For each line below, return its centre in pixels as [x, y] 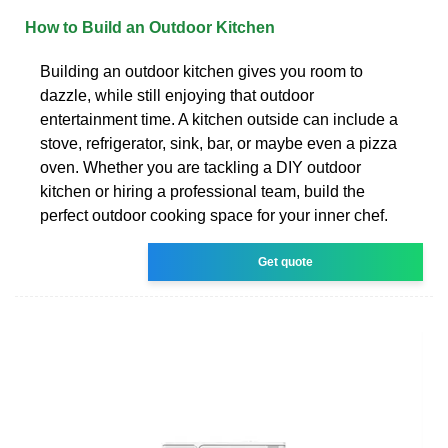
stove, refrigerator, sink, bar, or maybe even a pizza [218, 143]
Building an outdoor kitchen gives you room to [201, 71]
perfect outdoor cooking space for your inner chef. [214, 215]
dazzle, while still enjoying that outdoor [177, 95]
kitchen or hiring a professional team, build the [202, 191]
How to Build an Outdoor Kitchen [150, 27]
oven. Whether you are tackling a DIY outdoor [200, 167]
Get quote [286, 261]
